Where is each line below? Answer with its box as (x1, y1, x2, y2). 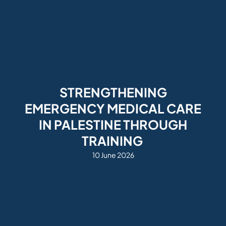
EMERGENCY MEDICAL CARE (25, 100, 201, 117)
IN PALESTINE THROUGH (39, 116, 187, 133)
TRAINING (81, 132, 145, 149)
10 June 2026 (92, 150, 134, 159)
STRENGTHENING (59, 84, 167, 100)
